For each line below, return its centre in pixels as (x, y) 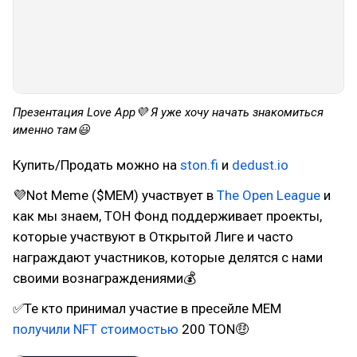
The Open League (269, 195)
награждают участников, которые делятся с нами (168, 257)
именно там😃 (51, 130)
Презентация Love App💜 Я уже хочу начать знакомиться (168, 112)
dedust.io (260, 165)
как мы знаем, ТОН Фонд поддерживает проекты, (167, 216)
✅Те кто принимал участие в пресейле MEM (147, 308)
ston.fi (199, 165)
